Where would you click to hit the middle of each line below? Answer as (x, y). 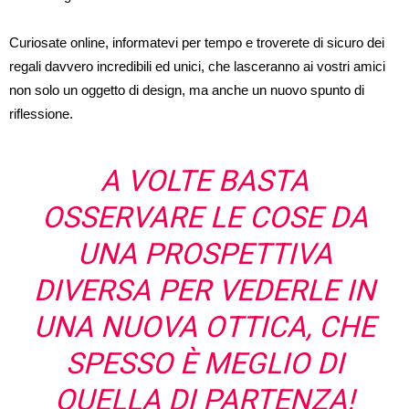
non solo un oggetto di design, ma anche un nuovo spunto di (187, 90)
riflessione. (41, 114)
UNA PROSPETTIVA (204, 254)
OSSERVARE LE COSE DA (204, 217)
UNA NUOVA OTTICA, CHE (204, 327)
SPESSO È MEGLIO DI (204, 363)
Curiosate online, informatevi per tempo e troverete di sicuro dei (197, 42)
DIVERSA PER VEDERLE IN (204, 290)
